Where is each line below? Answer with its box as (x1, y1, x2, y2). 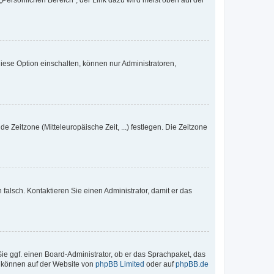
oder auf (144, 260, 176, 268)
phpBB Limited (95, 260, 144, 268)
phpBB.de (176, 260, 209, 268)
